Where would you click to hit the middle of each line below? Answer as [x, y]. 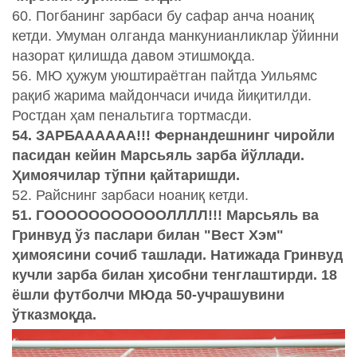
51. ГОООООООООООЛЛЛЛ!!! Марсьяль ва [165, 216]
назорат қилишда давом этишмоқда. [133, 56]
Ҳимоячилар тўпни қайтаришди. [126, 176]
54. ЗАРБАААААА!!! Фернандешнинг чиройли [173, 136]
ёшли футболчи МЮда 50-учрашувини [148, 295]
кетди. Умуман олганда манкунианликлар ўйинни [175, 36]
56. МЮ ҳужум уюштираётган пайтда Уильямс [165, 76]
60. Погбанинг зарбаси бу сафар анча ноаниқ [163, 16]
